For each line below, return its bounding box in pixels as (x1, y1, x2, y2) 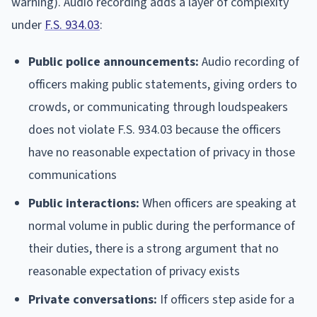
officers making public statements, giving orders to (28, 75, 297, 93)
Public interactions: (28, 194, 139, 212)
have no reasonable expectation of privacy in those (28, 143, 295, 161)
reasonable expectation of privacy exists (28, 262, 240, 280)
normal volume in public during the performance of (28, 217, 295, 235)
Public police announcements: (28, 52, 199, 71)
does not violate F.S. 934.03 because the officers (28, 120, 281, 139)
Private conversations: (28, 290, 157, 309)
